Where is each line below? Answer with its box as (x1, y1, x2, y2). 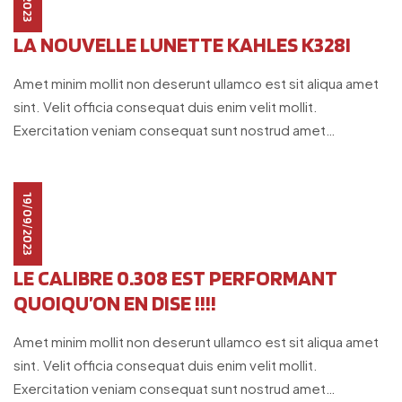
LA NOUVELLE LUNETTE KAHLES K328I (13, 31, 351, 57)
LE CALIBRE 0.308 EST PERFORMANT (13, 265, 337, 291)
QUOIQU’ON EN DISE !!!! (13, 290, 216, 316)
